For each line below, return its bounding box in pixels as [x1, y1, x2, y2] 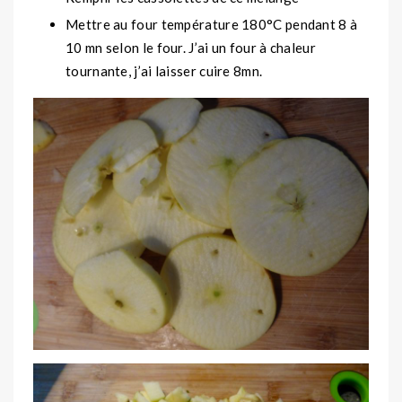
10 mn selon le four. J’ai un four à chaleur [66, 39, 316, 57]
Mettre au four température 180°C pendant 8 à [66, 16, 358, 33]
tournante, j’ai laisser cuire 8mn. [66, 63, 263, 80]
